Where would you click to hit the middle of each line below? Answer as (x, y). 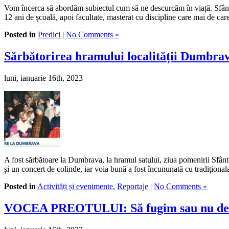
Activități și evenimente (75, 186)
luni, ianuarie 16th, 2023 (43, 78)
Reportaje (133, 186)
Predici (49, 34)
